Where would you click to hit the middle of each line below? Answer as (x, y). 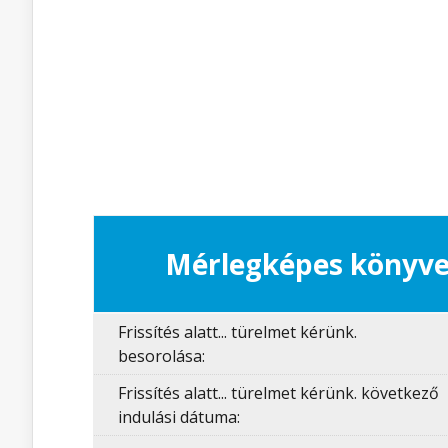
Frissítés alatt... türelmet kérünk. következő (278, 393)
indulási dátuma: (179, 417)
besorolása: (161, 356)
